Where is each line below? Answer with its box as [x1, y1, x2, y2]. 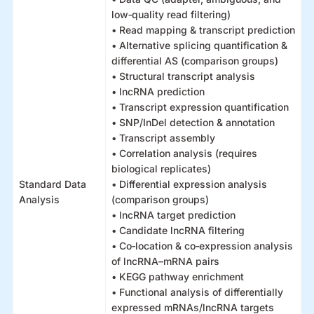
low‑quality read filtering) [111, 8, 231, 20]
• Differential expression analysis [111, 178, 268, 190]
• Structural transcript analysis [111, 70, 256, 82]
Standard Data [19, 178, 87, 190]
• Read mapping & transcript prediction [111, 24, 296, 36]
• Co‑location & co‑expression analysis [111, 240, 294, 252]
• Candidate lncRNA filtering [111, 224, 245, 236]
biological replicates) [111, 163, 212, 175]
